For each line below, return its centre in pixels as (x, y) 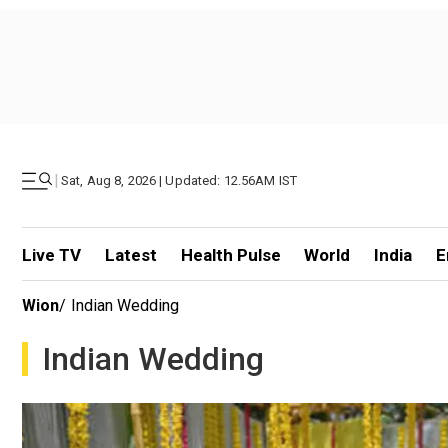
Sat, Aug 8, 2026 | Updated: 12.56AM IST (179, 180)
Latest (130, 255)
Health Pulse (230, 255)
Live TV (51, 255)
